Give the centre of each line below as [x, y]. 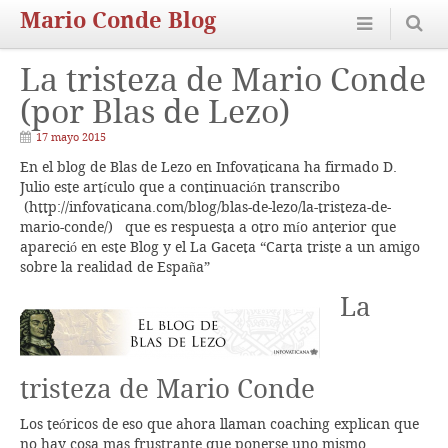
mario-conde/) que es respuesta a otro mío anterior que [208, 227]
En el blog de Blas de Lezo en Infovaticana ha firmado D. [208, 167]
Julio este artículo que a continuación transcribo [180, 187]
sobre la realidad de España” [115, 267]
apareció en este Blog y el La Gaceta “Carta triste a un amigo [220, 247]
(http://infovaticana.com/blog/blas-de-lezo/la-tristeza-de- [205, 207]
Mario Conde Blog [118, 20]
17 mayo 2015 [71, 137]
